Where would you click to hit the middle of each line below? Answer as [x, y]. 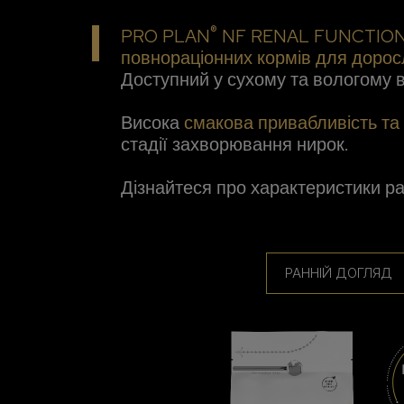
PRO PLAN [165, 37]
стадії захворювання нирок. [235, 145]
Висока [152, 123]
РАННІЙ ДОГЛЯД [338, 273]
